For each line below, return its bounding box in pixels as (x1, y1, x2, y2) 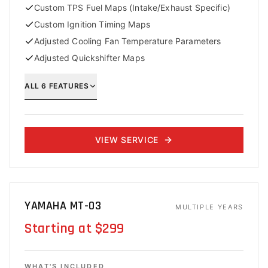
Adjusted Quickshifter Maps (34, 53, 145, 63)
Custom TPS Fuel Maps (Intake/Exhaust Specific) (34, 2, 230, 13)
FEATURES (47, 81, 89, 90)
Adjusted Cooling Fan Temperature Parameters (34, 36, 221, 46)
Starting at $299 (25, 220, 124, 237)
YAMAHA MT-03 (25, 198, 101, 214)
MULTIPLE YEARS (175, 203, 243, 211)
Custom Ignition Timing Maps (34, 19, 151, 29)
